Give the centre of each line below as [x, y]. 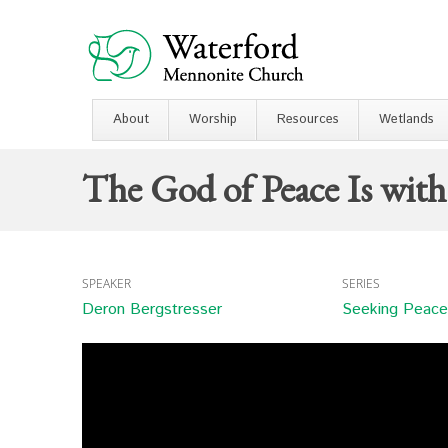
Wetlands [406, 119]
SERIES [360, 283]
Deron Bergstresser [152, 309]
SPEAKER [106, 283]
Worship [213, 119]
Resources [308, 119]
